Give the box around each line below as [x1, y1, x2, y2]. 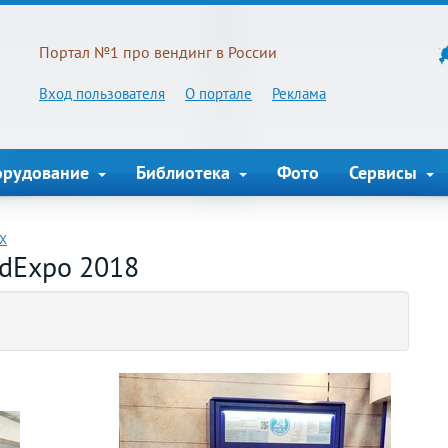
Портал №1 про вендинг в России [39, 42, 277, 62]
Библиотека [136, 161, 235, 184]
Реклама [272, 84, 326, 103]
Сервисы [349, 161, 422, 184]
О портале [185, 84, 252, 103]
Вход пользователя [39, 84, 165, 103]
